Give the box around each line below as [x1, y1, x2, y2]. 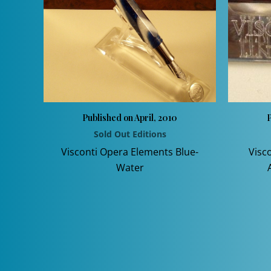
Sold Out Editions [93, 128, 166, 140]
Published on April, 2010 [82, 111, 177, 123]
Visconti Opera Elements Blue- [61, 145, 198, 158]
